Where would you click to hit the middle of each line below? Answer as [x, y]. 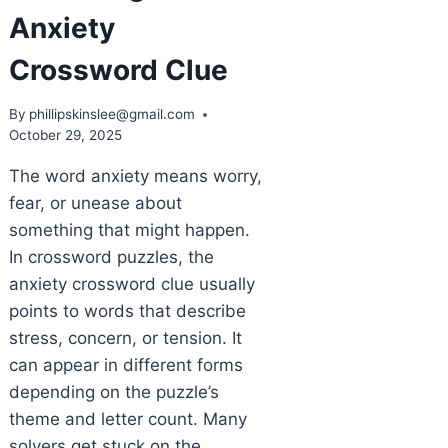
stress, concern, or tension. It [125, 338]
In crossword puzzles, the [111, 257]
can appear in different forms [125, 365]
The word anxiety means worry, [135, 176]
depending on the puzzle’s [113, 392]
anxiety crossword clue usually [131, 284]
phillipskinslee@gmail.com [112, 114]
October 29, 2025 [65, 135]
